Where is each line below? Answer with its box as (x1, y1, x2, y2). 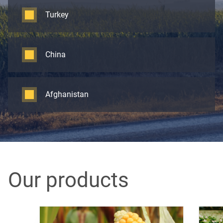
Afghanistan (45, 90, 89, 99)
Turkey (45, 10, 69, 19)
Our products (8, 168, 129, 192)
